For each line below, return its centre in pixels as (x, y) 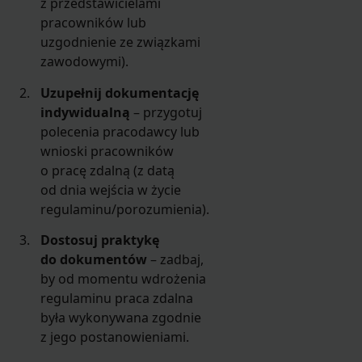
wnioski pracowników (107, 151)
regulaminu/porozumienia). (125, 209)
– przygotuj (166, 112)
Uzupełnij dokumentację (120, 93)
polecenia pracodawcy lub (120, 131)
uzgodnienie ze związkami (121, 42)
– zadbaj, (176, 259)
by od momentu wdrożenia (124, 278)
